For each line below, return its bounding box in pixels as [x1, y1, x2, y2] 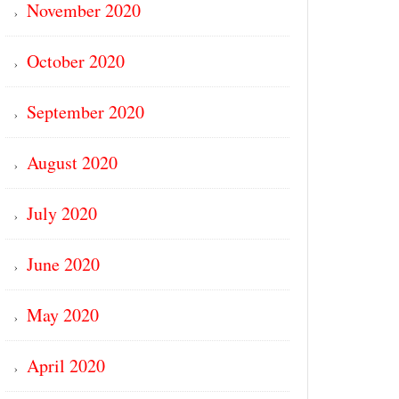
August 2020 [27, 151, 118, 175]
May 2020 [27, 303, 99, 327]
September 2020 [27, 100, 144, 124]
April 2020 [27, 354, 105, 378]
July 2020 [27, 201, 97, 225]
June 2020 [27, 252, 100, 276]
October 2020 [27, 49, 125, 73]
